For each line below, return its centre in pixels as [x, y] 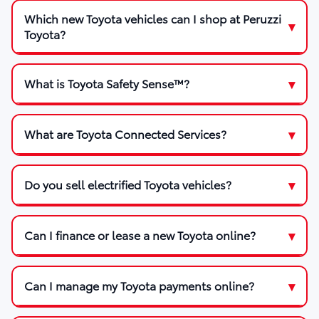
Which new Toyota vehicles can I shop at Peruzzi [153, 18]
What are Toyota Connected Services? [125, 134]
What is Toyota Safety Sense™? [107, 83]
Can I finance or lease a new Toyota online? [140, 235]
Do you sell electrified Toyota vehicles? [128, 184]
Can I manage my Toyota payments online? [139, 286]
